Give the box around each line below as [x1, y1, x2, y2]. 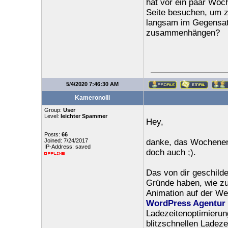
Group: [44, 107, 63, 113]
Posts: [44, 131, 62, 137]
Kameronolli [74, 94, 110, 101]
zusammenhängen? [146, 28, 220, 38]
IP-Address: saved [44, 144, 91, 150]
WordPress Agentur [146, 198, 225, 208]
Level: [44, 113, 61, 119]
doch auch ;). [146, 148, 196, 157]
